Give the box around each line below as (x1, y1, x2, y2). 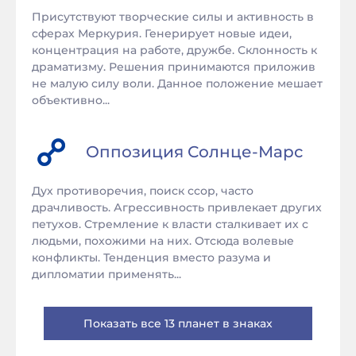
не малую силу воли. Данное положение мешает (32, 76, 323, 91)
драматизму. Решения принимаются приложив (32, 60, 315, 74)
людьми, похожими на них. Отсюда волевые (32, 234, 294, 248)
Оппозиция (86, 141, 188, 161)
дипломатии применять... (32, 267, 181, 281)
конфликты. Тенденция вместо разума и (32, 250, 271, 265)
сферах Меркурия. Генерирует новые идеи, (32, 26, 292, 41)
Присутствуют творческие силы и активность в (32, 10, 314, 24)
